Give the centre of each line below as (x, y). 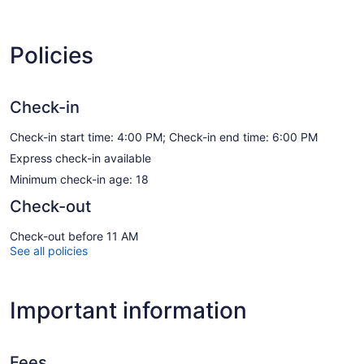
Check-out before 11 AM (74, 236)
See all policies (49, 250)
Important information (128, 310)
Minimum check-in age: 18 (79, 179)
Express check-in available (80, 158)
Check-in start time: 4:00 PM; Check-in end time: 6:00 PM (164, 136)
